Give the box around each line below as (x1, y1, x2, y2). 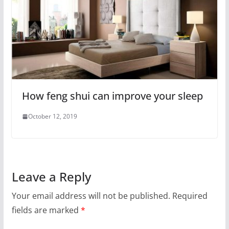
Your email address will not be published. (11, 190, 170, 202)
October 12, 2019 (28, 112, 77, 121)
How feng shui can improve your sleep (21, 89, 203, 103)
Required (172, 190, 208, 202)
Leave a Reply (11, 168, 91, 186)
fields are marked (11, 204, 81, 216)
